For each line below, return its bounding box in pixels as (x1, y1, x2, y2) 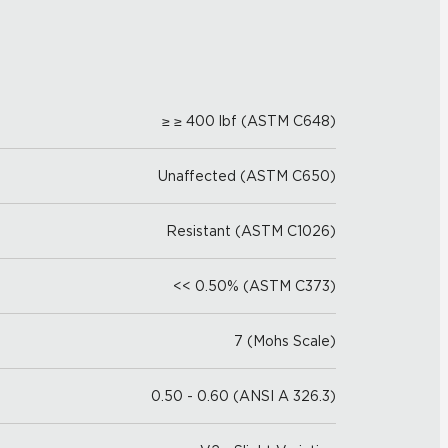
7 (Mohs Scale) (234, 333, 336, 349)
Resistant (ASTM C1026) (166, 223, 336, 239)
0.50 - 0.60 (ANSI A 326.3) (151, 388, 336, 404)
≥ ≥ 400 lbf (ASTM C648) (162, 113, 336, 129)
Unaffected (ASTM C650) (158, 168, 336, 184)
